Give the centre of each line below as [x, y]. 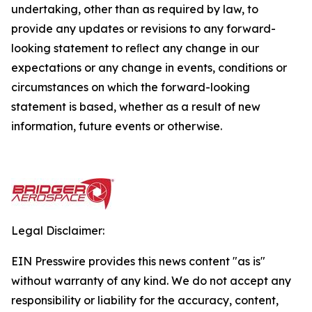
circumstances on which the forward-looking [131, 87]
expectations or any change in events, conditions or [149, 68]
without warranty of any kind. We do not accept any [151, 281]
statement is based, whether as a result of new [136, 107]
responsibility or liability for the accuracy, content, [145, 300]
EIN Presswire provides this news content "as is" [138, 261]
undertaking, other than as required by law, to [135, 9]
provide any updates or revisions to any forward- [143, 29]
